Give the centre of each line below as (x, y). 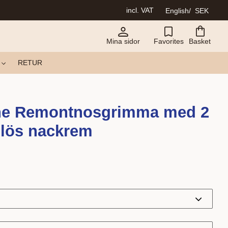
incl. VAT (140, 10)
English (177, 10)
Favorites (168, 41)
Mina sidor (123, 41)
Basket (200, 41)
